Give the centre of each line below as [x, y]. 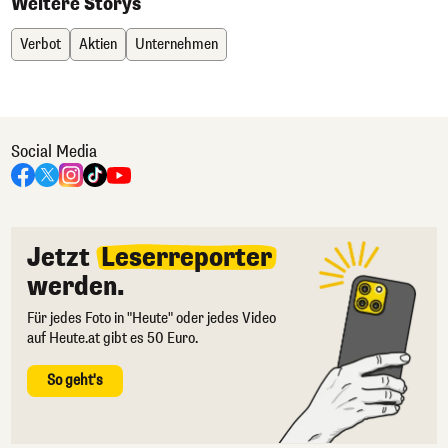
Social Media [54, 151]
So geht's [75, 380]
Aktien [98, 44]
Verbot [40, 44]
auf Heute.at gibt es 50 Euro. [112, 338]
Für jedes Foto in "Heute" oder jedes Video [151, 318]
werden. [76, 286]
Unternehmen [176, 44]
